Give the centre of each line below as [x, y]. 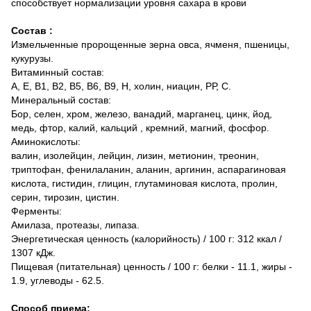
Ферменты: [36, 211]
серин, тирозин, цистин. [65, 197]
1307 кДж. [33, 252]
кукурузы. [32, 58]
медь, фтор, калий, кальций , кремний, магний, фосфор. [140, 127]
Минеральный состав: [61, 100]
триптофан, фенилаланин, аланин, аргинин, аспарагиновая [149, 169]
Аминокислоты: [46, 141]
